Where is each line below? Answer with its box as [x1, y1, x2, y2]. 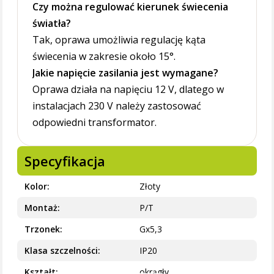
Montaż [24, 202, 58, 213]
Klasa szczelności [24, 245, 98, 256]
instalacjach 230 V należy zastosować [32, 99, 202, 113]
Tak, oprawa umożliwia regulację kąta [32, 33, 206, 46]
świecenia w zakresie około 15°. [32, 50, 176, 63]
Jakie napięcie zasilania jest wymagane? [32, 66, 219, 80]
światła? [32, 17, 72, 30]
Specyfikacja [24, 152, 106, 170]
